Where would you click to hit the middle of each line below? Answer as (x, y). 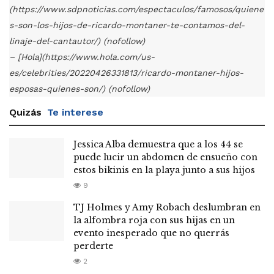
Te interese (75, 113)
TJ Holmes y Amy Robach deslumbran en (167, 208)
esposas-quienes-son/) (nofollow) (80, 89)
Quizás (27, 113)
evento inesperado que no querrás (151, 233)
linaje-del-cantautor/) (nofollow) (77, 41)
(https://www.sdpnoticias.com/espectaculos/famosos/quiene (136, 9)
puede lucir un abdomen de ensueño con (165, 157)
